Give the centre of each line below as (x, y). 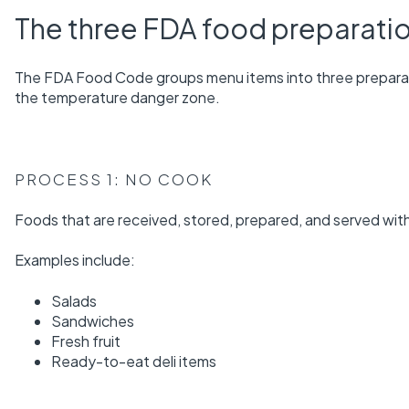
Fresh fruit (86, 341)
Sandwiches (93, 320)
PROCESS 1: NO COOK (114, 178)
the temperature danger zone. (117, 97)
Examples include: (75, 260)
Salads (74, 300)
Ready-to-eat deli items (134, 361)
